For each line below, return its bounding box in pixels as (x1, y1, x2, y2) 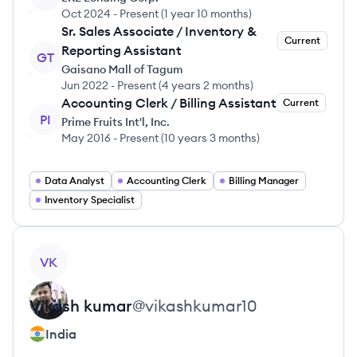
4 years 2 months (162, 78, 250, 92)
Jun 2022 (61, 78, 108, 92)
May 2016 (61, 131, 111, 145)
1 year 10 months (164, 6, 249, 21)
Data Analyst (45, 175, 104, 186)
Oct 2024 (61, 6, 111, 21)
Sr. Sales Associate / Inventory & (61, 23, 257, 39)
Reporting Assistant (61, 42, 181, 58)
